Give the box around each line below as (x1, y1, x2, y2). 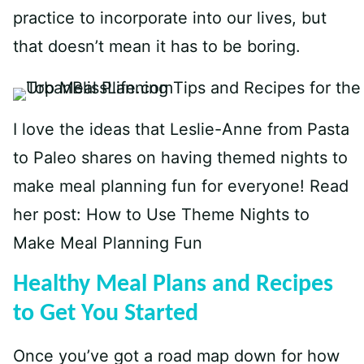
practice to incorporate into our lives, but (13, 7, 327, 28)
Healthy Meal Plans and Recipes (13, 271, 333, 297)
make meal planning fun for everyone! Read (13, 175, 349, 196)
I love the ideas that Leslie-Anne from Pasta (13, 119, 349, 139)
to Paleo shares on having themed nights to (13, 147, 348, 167)
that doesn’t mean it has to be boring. (13, 36, 301, 56)
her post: (13, 204, 86, 224)
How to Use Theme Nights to (86, 204, 310, 224)
